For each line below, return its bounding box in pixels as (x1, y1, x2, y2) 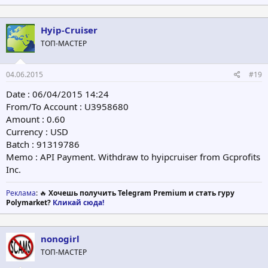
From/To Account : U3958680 (6, 100, 129, 112)
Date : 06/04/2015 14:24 (6, 87, 109, 100)
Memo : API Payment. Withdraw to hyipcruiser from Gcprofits (6, 150, 260, 163)
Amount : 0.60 (6, 112, 65, 125)
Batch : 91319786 (6, 138, 80, 150)
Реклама (6, 187, 36, 198)
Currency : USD (6, 125, 68, 138)
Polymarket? (6, 197, 53, 208)
